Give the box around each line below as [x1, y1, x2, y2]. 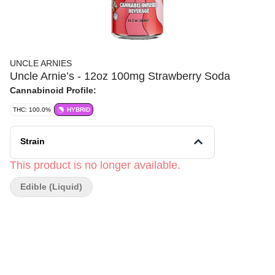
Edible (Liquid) [20, 182, 82, 192]
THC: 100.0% [13, 106, 51, 113]
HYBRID [67, 106, 90, 113]
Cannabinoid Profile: [10, 85, 96, 95]
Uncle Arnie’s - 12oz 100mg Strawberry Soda [10, 70, 230, 82]
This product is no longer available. [10, 159, 180, 171]
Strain [20, 136, 45, 146]
